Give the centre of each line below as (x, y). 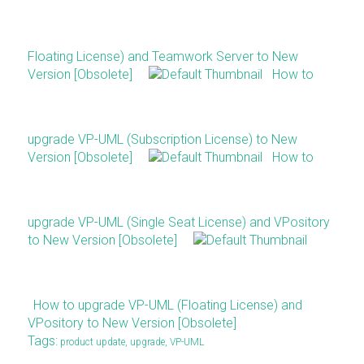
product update (92, 342)
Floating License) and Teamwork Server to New (162, 57)
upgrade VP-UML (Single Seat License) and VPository (178, 223)
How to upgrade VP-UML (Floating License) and (167, 305)
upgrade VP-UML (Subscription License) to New (162, 140)
